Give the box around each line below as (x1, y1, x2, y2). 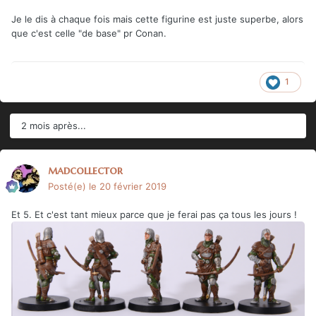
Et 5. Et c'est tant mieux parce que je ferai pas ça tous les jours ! (11, 208, 297, 220)
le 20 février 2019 (89, 180, 166, 192)
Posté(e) (48, 180, 89, 192)
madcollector (48, 162, 123, 177)
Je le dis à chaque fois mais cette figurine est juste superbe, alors (11, 13, 303, 25)
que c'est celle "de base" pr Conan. (11, 28, 169, 39)
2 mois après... (21, 119, 86, 131)
